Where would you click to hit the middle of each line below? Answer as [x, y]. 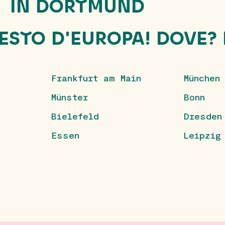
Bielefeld [75, 116]
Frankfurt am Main [96, 78]
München [202, 78]
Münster [70, 97]
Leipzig [202, 135]
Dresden [203, 116]
